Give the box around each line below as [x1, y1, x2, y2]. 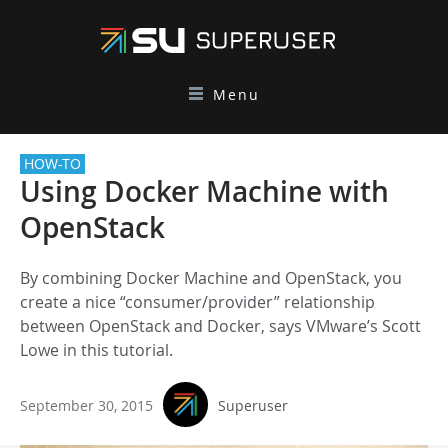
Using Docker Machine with [20, 173, 389, 210]
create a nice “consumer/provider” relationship [20, 291, 375, 313]
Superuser [218, 396, 288, 415]
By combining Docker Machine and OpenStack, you [20, 267, 402, 289]
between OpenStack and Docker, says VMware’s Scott [20, 315, 421, 337]
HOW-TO [24, 154, 81, 173]
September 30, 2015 [20, 396, 153, 415]
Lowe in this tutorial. [20, 339, 173, 361]
